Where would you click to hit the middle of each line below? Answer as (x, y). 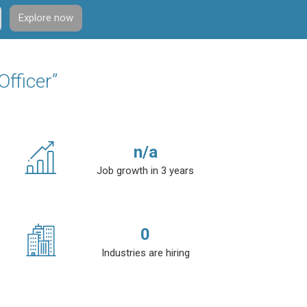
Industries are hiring (145, 253)
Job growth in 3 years (145, 171)
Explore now (46, 17)
